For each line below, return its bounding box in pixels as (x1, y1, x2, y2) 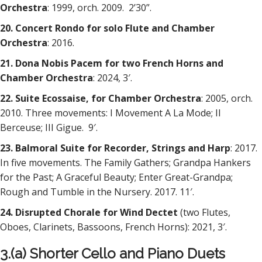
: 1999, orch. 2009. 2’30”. (47, 1, 151, 14)
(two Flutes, (180, 206, 230, 219)
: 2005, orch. (201, 92, 253, 105)
